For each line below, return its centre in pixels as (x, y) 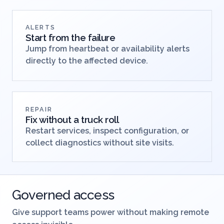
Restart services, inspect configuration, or (107, 152)
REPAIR (39, 131)
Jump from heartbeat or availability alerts (107, 70)
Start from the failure (70, 59)
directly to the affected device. (86, 82)
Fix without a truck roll (72, 141)
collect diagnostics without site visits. (99, 164)
